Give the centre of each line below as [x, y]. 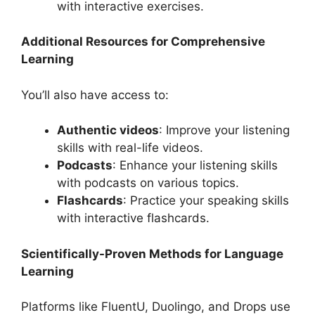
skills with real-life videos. [130, 148]
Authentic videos [108, 130]
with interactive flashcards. [133, 218]
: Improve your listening [224, 130]
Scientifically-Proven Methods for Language [152, 253]
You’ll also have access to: [95, 95]
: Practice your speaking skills [206, 201]
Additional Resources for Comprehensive [143, 42]
